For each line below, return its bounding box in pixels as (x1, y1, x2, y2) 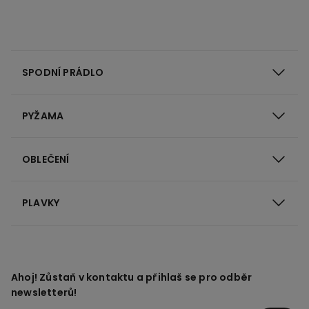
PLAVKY (22, 195, 60, 210)
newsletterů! (11, 285, 77, 299)
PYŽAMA (22, 108, 64, 123)
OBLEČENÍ (22, 152, 70, 166)
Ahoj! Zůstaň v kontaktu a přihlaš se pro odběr (11, 270, 252, 284)
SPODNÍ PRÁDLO (22, 65, 104, 79)
